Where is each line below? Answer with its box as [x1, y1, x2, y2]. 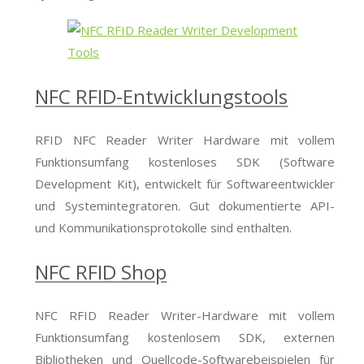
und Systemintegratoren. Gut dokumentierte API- [35, 197, 336, 214]
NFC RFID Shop [35, 258, 167, 285]
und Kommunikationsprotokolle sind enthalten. [35, 219, 292, 236]
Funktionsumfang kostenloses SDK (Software [35, 153, 336, 170]
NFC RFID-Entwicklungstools [35, 82, 288, 110]
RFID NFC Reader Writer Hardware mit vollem [35, 131, 336, 148]
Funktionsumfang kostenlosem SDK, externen [35, 328, 336, 345]
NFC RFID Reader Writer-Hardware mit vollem [35, 306, 336, 323]
